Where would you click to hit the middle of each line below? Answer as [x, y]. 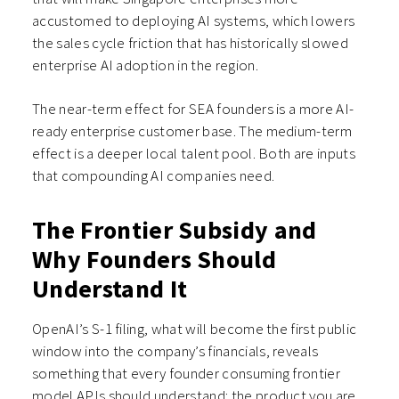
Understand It [110, 289]
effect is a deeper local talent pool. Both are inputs [194, 154]
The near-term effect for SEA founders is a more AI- [193, 109]
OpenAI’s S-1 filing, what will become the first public [195, 329]
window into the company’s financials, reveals [175, 351]
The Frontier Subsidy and [175, 230]
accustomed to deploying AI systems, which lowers [194, 21]
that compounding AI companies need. [154, 176]
